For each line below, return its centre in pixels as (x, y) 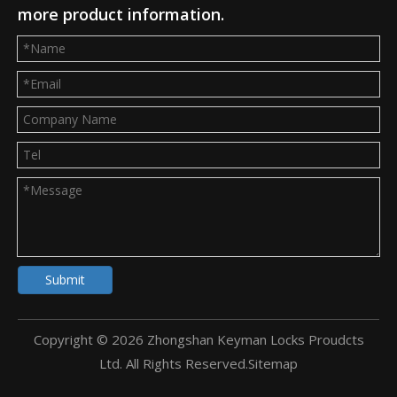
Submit (65, 280)
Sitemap (273, 364)
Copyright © (72, 340)
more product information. (121, 15)
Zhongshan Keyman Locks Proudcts (253, 340)
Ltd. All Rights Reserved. (174, 364)
